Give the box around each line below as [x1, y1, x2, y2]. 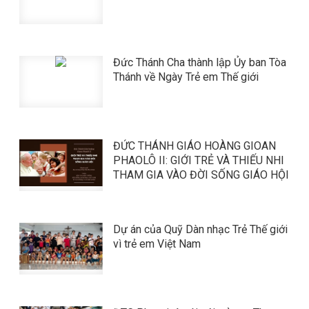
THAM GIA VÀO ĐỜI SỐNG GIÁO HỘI [112, 168, 289, 181]
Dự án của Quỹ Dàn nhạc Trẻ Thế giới [112, 223, 288, 236]
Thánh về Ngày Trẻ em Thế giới [112, 70, 259, 83]
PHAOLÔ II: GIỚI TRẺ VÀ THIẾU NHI [112, 154, 284, 167]
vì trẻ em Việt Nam [112, 237, 201, 250]
